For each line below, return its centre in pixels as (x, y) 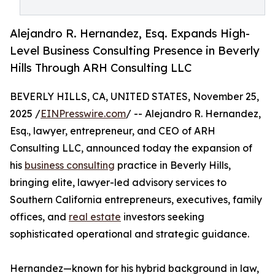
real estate (95, 217)
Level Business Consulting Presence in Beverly (135, 51)
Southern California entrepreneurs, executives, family (136, 200)
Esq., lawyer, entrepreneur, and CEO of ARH (113, 131)
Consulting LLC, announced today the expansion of (131, 148)
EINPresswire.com (83, 114)
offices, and (39, 217)
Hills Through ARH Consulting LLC (101, 68)
